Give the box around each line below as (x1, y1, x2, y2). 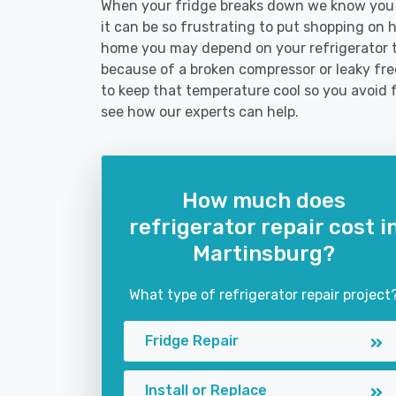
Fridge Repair (145, 332, 239, 349)
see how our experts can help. (101, 103, 299, 120)
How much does (182, 188, 346, 213)
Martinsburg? (193, 241, 335, 266)
